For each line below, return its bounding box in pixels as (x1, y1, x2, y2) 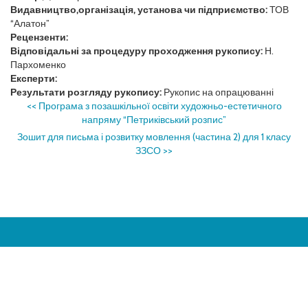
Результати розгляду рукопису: (10, 86, 164, 98)
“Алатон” (10, 17, 49, 30)
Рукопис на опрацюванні (164, 86, 274, 98)
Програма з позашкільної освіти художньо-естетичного (38, 100, 282, 112)
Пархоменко (10, 58, 66, 71)
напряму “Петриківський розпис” (82, 113, 226, 126)
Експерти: (10, 72, 57, 85)
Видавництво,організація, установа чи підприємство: (10, 3, 269, 16)
